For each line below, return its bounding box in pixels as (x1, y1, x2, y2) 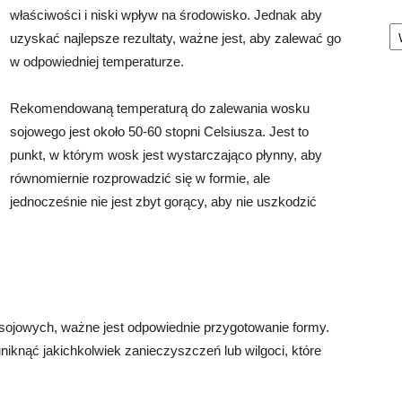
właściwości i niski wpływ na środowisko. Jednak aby (10, 7, 322, 22)
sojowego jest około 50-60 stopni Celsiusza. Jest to (10, 124, 309, 139)
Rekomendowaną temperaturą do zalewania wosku (10, 100, 310, 116)
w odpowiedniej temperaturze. (10, 54, 184, 69)
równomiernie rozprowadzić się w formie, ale (10, 170, 270, 186)
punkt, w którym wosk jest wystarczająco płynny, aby (10, 147, 322, 162)
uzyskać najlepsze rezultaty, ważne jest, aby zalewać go (10, 31, 341, 46)
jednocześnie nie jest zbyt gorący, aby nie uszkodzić (10, 194, 317, 209)
